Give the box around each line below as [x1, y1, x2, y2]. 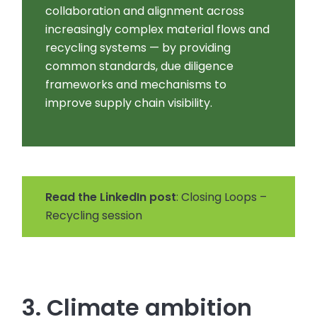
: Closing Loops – [176, 189, 267, 206]
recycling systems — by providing [45, 40, 231, 57]
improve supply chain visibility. [45, 95, 212, 112]
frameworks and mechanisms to [45, 76, 226, 93]
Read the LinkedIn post [45, 189, 177, 206]
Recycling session [45, 207, 143, 224]
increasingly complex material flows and [45, 21, 270, 38]
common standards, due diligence [45, 58, 234, 75]
